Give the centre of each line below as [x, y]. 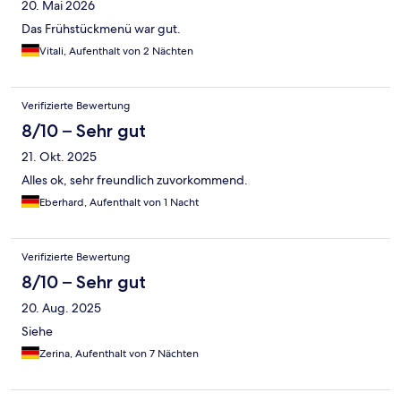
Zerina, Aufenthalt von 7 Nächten [119, 353]
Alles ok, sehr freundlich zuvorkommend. [135, 179]
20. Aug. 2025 [61, 307]
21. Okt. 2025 [59, 156]
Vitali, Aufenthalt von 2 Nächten [116, 51]
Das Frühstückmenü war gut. [101, 28]
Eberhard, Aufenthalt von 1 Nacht [119, 202]
